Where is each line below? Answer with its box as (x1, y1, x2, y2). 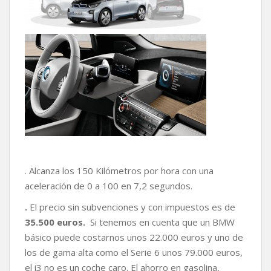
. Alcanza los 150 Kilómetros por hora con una (25, 164, 214, 177)
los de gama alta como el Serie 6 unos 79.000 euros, (25, 246, 243, 258)
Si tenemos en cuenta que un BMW (85, 215, 235, 228)
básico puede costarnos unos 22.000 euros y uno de (25, 230, 243, 243)
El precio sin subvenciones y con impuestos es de (30, 200, 235, 213)
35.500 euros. (25, 215, 85, 228)
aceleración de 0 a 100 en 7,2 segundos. (25, 179, 192, 192)
